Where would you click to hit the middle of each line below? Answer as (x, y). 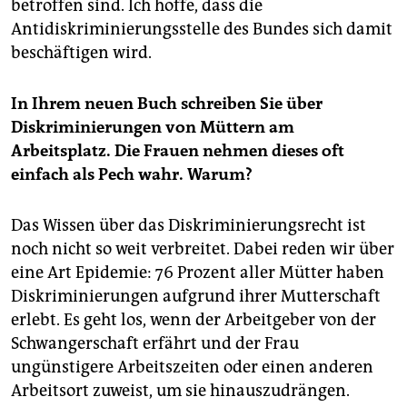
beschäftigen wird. (81, 52)
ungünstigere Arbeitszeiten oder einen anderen (192, 367)
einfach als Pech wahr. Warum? (132, 174)
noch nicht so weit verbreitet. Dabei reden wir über (203, 248)
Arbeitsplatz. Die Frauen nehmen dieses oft (178, 150)
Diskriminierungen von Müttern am (153, 127)
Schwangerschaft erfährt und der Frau (155, 343)
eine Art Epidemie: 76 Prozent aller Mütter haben (198, 272)
